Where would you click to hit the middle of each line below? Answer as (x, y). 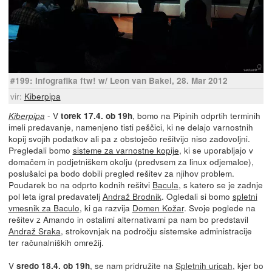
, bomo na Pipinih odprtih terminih (196, 116)
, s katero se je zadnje (220, 185)
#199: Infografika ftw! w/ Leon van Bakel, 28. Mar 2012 (119, 81)
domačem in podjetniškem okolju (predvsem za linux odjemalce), (131, 162)
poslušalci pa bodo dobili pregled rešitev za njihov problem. (121, 173)
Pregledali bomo (40, 150)
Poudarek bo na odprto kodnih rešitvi (80, 185)
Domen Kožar (158, 208)
